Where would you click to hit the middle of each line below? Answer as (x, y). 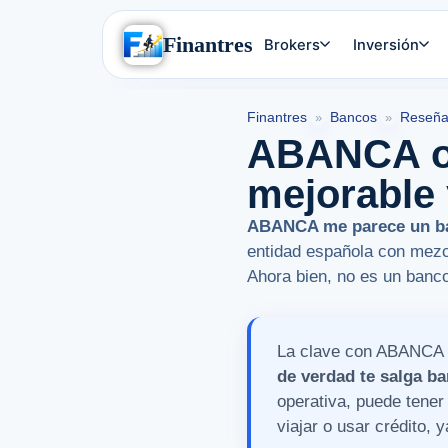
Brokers (292, 44)
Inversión (385, 44)
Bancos (353, 117)
